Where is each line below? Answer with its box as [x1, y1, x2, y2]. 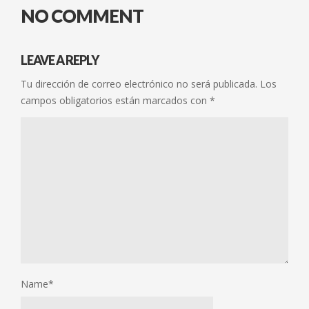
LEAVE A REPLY [21, 52, 99, 68]
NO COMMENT [21, 5, 143, 27]
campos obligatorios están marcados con [21, 94, 210, 107]
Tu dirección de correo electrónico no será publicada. [21, 77, 257, 90]
